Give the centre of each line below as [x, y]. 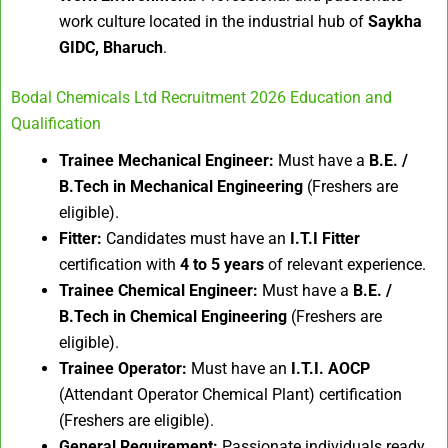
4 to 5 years [222, 264]
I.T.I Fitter [325, 238]
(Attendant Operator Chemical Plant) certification [230, 394]
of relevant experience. [345, 264]
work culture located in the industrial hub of [213, 21]
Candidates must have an [196, 238]
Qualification [56, 123]
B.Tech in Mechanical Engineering [181, 186]
